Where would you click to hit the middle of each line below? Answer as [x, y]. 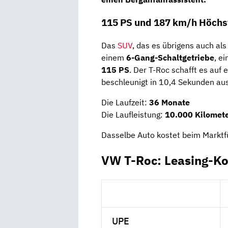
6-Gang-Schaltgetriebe [170, 57]
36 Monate [169, 102]
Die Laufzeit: [125, 102]
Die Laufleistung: [133, 114]
